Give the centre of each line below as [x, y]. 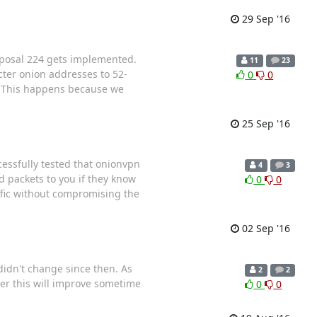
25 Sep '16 [264, 124]
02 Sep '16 [264, 229]
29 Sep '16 [264, 19]
